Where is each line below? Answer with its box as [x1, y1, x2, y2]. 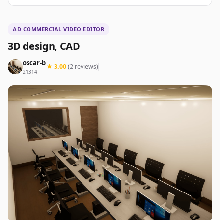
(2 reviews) [68, 62, 98, 71]
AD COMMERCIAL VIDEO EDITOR [13, 26, 104, 33]
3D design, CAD [8, 39, 80, 53]
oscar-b [23, 58, 46, 68]
